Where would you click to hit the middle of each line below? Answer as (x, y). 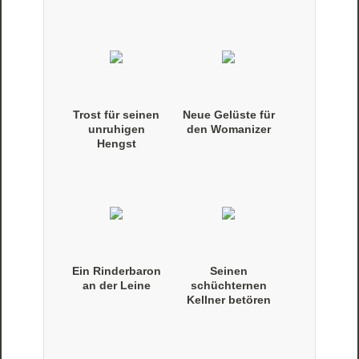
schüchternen (228, 286)
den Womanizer (228, 129)
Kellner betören (228, 300)
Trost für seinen (117, 115)
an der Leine (116, 286)
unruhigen (116, 129)
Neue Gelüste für (228, 115)
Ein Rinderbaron (116, 271)
